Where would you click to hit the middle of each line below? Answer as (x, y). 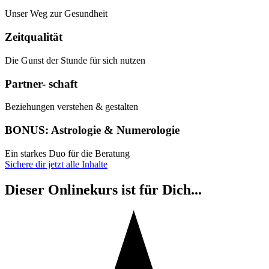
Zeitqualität (34, 37)
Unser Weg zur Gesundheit (56, 14)
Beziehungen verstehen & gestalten (71, 107)
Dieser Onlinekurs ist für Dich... (103, 189)
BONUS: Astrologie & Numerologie (92, 130)
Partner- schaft (41, 83)
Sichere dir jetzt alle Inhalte (56, 164)
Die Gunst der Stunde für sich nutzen (75, 60)
